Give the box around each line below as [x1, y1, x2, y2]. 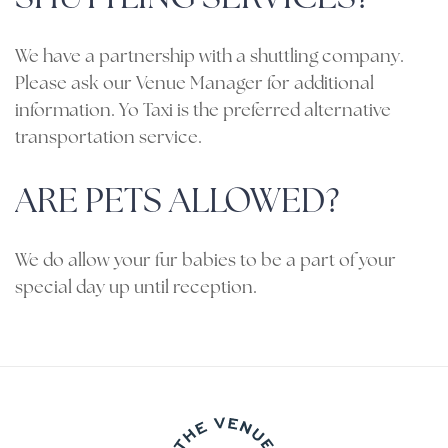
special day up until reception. [15, 279, 257, 298]
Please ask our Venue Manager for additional [15, 75, 374, 94]
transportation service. [15, 129, 202, 148]
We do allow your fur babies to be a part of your [15, 252, 396, 271]
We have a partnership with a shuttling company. [15, 48, 404, 67]
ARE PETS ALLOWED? [15, 186, 339, 221]
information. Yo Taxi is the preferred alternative [15, 102, 391, 121]
